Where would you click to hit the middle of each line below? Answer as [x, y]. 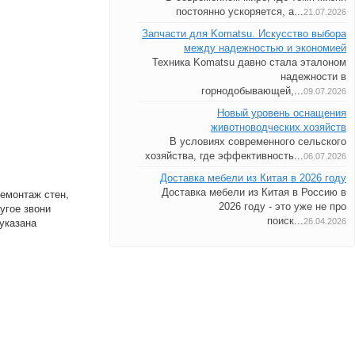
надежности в [313, 76]
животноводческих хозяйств [278, 127]
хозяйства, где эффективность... [224, 156]
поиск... [285, 221]
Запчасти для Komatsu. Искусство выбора [244, 34]
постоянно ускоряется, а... [239, 11]
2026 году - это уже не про [282, 206]
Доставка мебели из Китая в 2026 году [253, 178]
